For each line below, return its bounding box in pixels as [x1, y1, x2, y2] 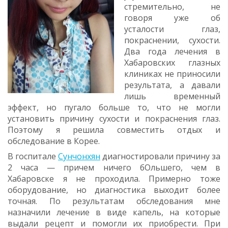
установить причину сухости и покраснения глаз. [8, 113, 220, 124]
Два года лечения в [124, 46, 220, 57]
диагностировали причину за [100, 151, 220, 162]
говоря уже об [124, 12, 220, 23]
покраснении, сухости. [124, 35, 220, 46]
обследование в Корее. [8, 135, 100, 147]
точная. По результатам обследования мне [8, 195, 220, 207]
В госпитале [8, 151, 58, 162]
